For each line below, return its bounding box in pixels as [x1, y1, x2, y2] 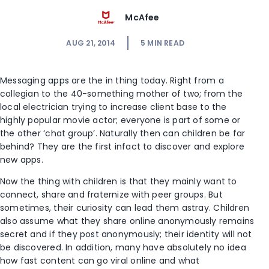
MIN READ [147, 37, 185, 48]
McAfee [125, 11, 160, 24]
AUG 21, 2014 [66, 37, 115, 48]
